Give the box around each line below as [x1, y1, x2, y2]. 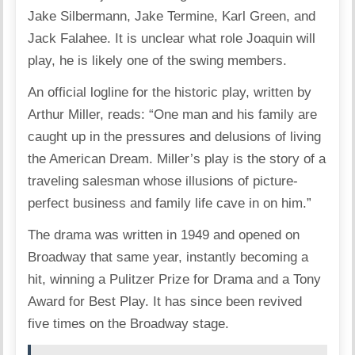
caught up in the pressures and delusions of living [28, 129, 322, 144]
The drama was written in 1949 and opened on [28, 227, 300, 242]
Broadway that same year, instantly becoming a [28, 250, 309, 265]
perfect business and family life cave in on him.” [28, 196, 312, 211]
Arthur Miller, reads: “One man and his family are [28, 107, 318, 122]
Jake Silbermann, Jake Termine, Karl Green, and [28, 9, 316, 24]
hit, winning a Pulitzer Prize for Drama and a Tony [28, 272, 322, 287]
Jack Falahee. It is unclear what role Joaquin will [28, 31, 316, 46]
